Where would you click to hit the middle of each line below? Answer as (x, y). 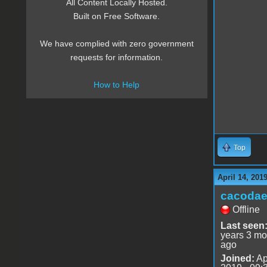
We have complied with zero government (117, 44)
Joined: (237, 259)
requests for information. (117, 58)
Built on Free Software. (117, 16)
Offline (246, 210)
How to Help (117, 85)
